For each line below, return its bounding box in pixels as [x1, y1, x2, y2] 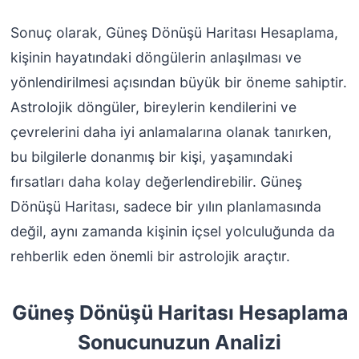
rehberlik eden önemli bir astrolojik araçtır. [10, 248, 290, 265]
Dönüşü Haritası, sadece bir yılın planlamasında [10, 198, 321, 216]
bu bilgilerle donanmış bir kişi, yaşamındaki [10, 148, 292, 166]
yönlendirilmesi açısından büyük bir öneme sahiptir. [10, 74, 347, 91]
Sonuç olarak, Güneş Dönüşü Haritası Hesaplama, [10, 24, 338, 42]
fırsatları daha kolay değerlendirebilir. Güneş [10, 173, 302, 191]
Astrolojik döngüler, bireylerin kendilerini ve [10, 99, 296, 116]
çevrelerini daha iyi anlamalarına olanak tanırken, [10, 123, 332, 141]
